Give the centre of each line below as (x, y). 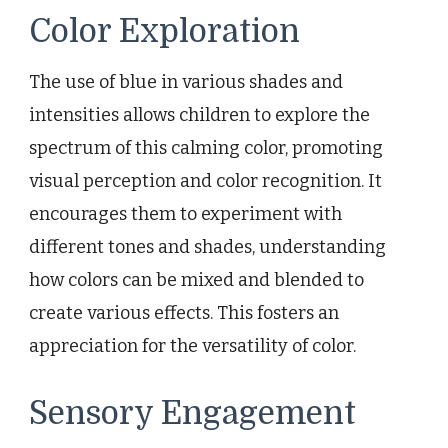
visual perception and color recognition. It (205, 181)
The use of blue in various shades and (186, 82)
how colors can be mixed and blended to (196, 280)
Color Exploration (164, 32)
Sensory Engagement (192, 414)
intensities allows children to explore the (199, 115)
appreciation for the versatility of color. (192, 346)
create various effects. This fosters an (184, 313)
